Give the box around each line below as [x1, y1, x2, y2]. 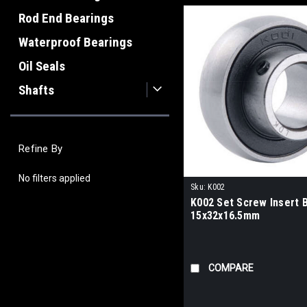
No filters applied [19, 172, 90, 184]
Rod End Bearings [19, 10, 114, 26]
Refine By [19, 143, 63, 155]
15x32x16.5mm [191, 209, 260, 223]
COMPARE [208, 262, 254, 274]
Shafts [19, 82, 54, 98]
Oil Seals [19, 58, 65, 74]
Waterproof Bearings [19, 34, 132, 50]
